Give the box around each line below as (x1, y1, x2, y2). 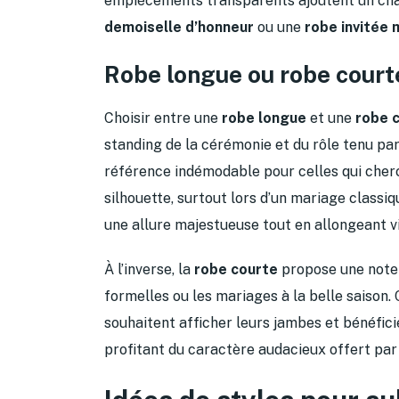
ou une (254, 18, 305, 36)
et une (306, 109, 355, 126)
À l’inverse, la (104, 260, 194, 278)
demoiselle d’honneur (104, 18, 254, 36)
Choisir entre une (104, 109, 222, 126)
